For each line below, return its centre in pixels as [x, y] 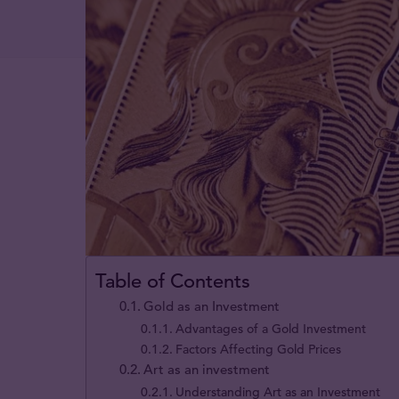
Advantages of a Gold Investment [271, 328]
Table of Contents [173, 281]
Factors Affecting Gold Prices [259, 349]
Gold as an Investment [212, 305]
